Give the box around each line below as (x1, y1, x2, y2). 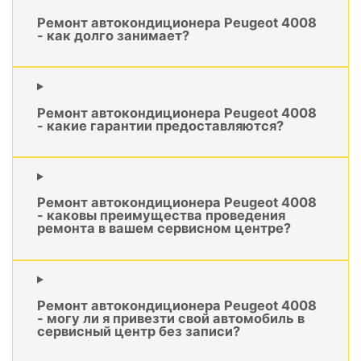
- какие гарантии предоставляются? (37, 117, 284, 134)
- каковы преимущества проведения (37, 207, 285, 224)
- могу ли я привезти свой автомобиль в (37, 310, 305, 327)
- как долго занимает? (37, 27, 189, 44)
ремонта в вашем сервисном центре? (37, 220, 291, 237)
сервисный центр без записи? (37, 323, 240, 340)
